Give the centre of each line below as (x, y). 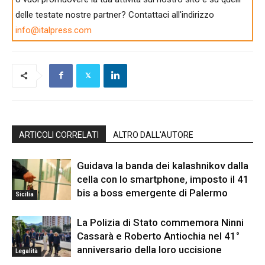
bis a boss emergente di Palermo (152, 193)
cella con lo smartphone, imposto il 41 (163, 179)
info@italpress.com (54, 30)
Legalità (27, 251)
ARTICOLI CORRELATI (59, 135)
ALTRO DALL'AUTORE (153, 135)
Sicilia (25, 194)
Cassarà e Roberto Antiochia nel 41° (158, 236)
